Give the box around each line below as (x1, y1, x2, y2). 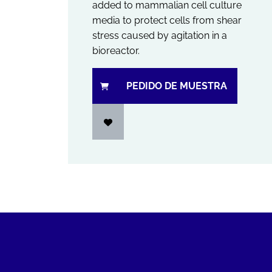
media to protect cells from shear (92, 15, 242, 26)
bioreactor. (92, 45, 140, 56)
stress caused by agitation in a (92, 30, 227, 41)
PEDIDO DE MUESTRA (126, 80, 227, 92)
